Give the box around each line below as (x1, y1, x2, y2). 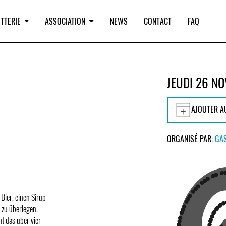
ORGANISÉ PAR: (167, 133, 215, 145)
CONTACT (143, 15, 172, 27)
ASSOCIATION (45, 15, 86, 27)
